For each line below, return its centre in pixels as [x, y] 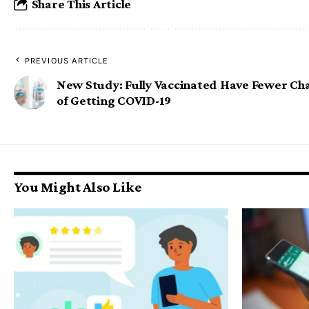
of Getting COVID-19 [114, 100]
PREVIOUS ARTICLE [67, 60]
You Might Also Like [78, 187]
